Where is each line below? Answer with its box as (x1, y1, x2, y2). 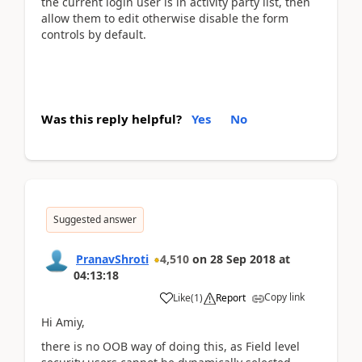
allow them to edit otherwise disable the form (41, 11, 288, 26)
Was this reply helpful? (41, 110, 182, 127)
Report (216, 290, 246, 305)
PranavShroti (76, 250, 149, 267)
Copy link (264, 289, 305, 304)
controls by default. (41, 27, 146, 42)
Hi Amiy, (41, 314, 85, 330)
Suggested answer (53, 212, 137, 226)
